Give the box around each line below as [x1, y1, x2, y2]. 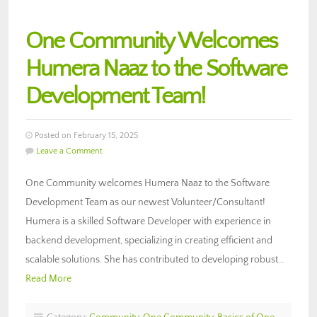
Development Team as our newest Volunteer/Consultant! [25, 196, 265, 208]
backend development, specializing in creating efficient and [25, 234, 272, 246]
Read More [25, 272, 71, 284]
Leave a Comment [36, 146, 103, 156]
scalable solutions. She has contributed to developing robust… [25, 253, 284, 265]
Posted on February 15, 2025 [33, 130, 138, 140]
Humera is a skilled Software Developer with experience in [25, 215, 271, 227]
